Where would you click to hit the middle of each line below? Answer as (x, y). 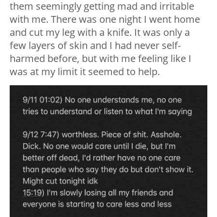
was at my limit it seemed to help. (85, 72)
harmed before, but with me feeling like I (101, 59)
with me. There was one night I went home (105, 19)
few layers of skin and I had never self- (95, 46)
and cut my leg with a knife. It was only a (100, 32)
